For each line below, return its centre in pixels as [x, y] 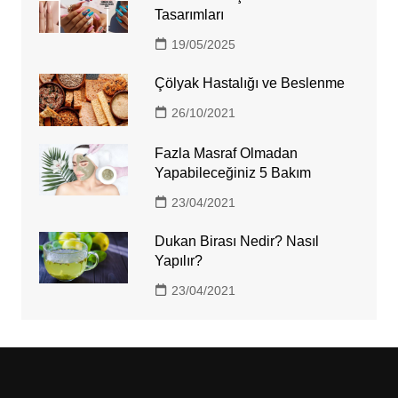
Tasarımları [189, 15]
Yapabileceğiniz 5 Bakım [232, 172]
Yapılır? [178, 260]
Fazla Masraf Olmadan [226, 153]
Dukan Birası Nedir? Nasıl [236, 241]
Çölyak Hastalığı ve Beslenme [249, 84]
